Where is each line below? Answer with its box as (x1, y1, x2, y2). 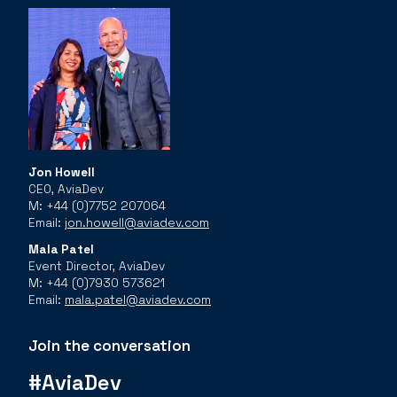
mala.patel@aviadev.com (65, 292, 211, 308)
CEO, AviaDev (28, 181, 104, 197)
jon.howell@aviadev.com (65, 214, 209, 230)
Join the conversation (28, 336, 191, 356)
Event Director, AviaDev (28, 259, 165, 275)
